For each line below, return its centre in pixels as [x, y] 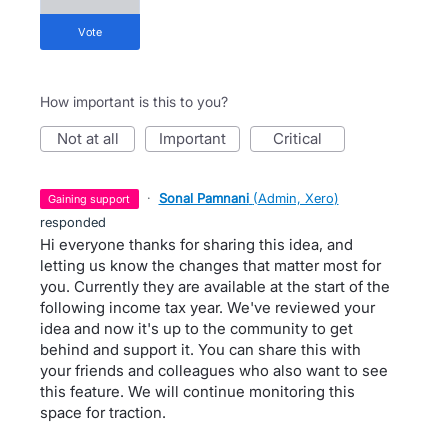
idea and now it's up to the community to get [196, 328]
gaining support [93, 198]
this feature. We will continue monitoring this [197, 391]
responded [73, 221]
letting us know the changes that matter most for [210, 265]
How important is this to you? [134, 101]
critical [303, 138]
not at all [93, 138]
